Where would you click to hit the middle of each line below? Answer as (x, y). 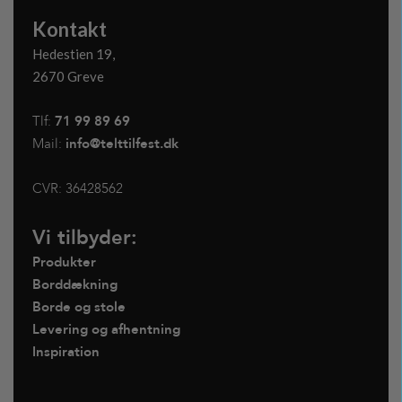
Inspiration (66, 352)
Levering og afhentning (106, 330)
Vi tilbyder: (84, 238)
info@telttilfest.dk (122, 144)
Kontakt (69, 30)
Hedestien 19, (73, 54)
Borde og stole (79, 307)
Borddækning (74, 285)
